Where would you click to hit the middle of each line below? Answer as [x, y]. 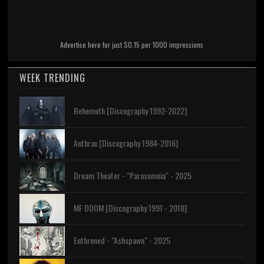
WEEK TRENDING [53, 78]
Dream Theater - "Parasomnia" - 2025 [132, 176]
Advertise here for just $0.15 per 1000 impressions [132, 45]
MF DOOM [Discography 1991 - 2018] [130, 208]
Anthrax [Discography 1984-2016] [126, 143]
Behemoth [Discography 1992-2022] [130, 111]
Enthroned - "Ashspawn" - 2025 [122, 240]
